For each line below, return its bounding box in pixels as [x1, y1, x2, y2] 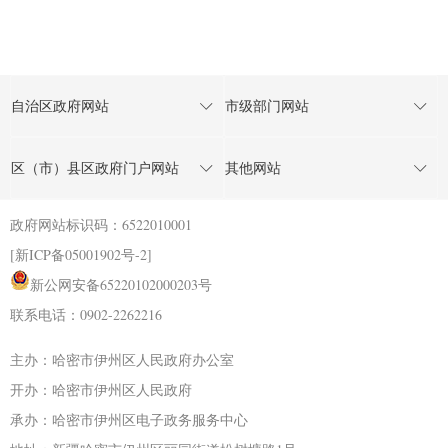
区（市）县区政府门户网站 [11, 158, 179, 178]
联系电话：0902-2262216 [10, 305, 162, 325]
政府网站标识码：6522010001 [10, 215, 192, 235]
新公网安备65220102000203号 [30, 275, 212, 295]
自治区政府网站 [11, 96, 109, 116]
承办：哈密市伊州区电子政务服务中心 [10, 410, 248, 430]
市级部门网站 [225, 96, 309, 116]
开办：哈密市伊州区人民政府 [10, 380, 192, 400]
